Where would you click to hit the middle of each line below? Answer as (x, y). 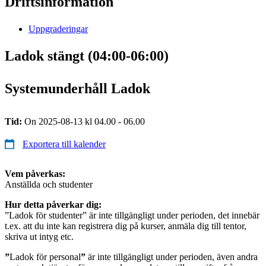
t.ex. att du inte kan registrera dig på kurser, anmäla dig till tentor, (126, 226)
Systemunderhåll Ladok (77, 88)
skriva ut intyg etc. (39, 236)
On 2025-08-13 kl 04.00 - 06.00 (85, 121)
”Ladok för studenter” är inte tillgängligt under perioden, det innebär (132, 215)
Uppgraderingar (58, 28)
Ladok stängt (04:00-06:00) (87, 56)
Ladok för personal (45, 256)
